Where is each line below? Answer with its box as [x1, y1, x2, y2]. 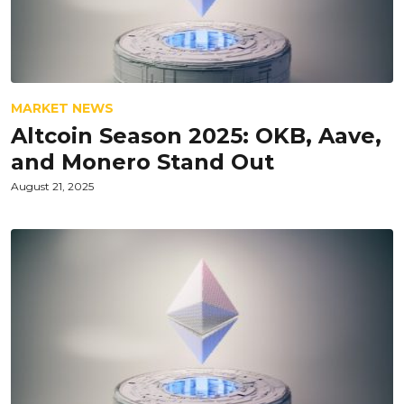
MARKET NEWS [11, 100, 114, 116]
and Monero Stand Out [11, 149, 274, 175]
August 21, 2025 [11, 179, 94, 193]
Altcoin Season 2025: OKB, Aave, [11, 123, 381, 149]
